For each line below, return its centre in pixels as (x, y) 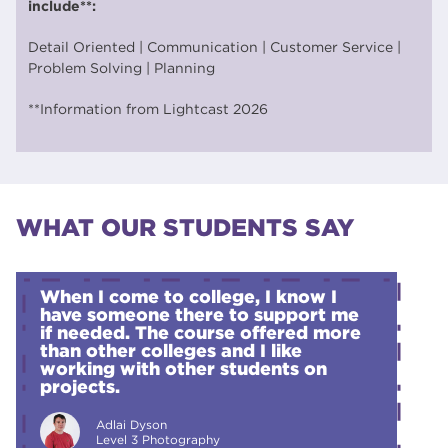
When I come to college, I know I (188, 296)
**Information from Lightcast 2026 (148, 108)
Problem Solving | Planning (121, 67)
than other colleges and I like (171, 350)
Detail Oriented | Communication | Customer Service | (214, 46)
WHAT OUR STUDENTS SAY (185, 227)
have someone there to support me (199, 314)
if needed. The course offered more (200, 332)
